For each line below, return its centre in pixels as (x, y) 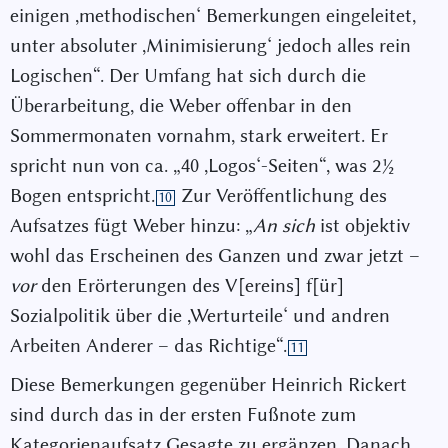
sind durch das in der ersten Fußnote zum (183, 415)
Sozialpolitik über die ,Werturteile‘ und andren (200, 316)
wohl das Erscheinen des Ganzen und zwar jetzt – (215, 256)
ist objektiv (362, 226)
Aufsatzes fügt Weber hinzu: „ (131, 226)
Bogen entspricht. (82, 196)
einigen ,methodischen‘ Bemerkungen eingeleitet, (213, 16)
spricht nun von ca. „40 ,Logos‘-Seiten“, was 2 (195, 166)
